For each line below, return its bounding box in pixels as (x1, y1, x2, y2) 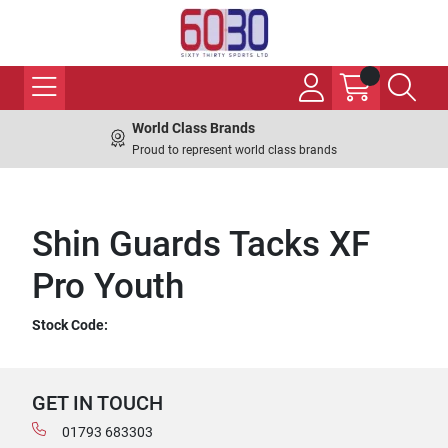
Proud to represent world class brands (132, 143, 337, 157)
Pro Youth (32, 266, 184, 307)
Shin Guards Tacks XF (32, 224, 370, 265)
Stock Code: (32, 317, 108, 333)
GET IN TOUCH (32, 392, 163, 415)
